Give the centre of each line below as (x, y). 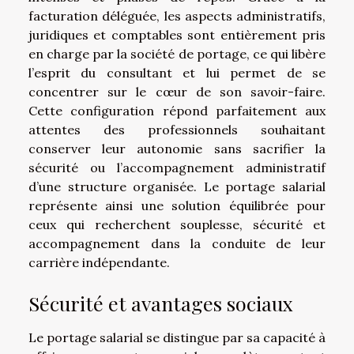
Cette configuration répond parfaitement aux (177, 111)
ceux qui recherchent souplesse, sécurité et (177, 225)
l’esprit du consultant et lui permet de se (177, 73)
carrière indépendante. (99, 263)
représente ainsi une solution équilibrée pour (177, 206)
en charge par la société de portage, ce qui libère (177, 54)
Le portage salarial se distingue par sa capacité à (177, 338)
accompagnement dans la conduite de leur (177, 244)
